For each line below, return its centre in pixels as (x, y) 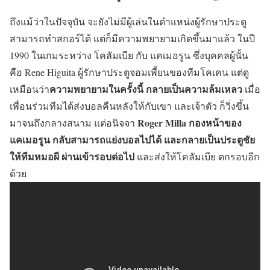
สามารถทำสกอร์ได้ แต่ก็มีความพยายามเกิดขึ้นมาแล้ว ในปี (132, 38)
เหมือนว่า (30, 89)
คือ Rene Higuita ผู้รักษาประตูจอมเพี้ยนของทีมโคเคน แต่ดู (129, 72)
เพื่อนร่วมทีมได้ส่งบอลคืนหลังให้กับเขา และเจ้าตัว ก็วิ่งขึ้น (129, 106)
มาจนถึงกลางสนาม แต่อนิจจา (74, 123)
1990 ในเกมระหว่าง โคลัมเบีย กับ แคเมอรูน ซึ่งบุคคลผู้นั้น (129, 55)
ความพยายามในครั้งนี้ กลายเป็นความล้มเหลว (146, 89)
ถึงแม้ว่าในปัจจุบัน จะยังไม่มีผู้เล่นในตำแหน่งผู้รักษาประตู (128, 21)
